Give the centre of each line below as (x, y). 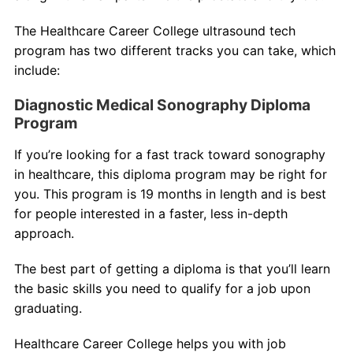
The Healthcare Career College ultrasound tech (154, 31)
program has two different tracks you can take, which (175, 51)
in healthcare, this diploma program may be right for (170, 175)
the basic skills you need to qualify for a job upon (162, 289)
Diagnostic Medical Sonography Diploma (162, 105)
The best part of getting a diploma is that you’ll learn (172, 269)
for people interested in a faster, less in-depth (150, 214)
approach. (44, 234)
